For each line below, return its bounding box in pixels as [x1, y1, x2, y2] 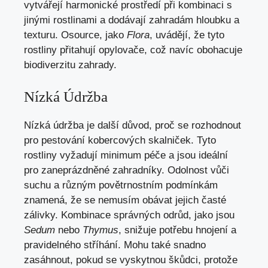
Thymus [83, 224, 118, 236]
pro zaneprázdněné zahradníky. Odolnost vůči [24, 164, 229, 176]
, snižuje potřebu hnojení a [118, 224, 236, 236]
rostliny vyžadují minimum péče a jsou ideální [24, 149, 228, 161]
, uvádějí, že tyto [150, 29, 224, 41]
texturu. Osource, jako [24, 29, 127, 41]
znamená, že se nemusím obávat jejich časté [24, 194, 226, 206]
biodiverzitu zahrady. [24, 59, 117, 71]
